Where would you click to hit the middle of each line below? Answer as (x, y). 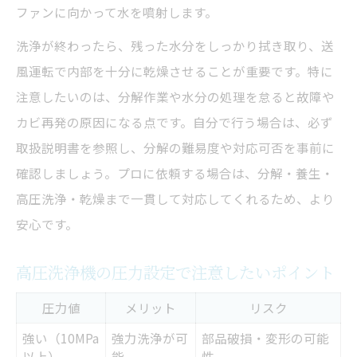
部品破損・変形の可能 (265, 338)
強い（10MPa (61, 338)
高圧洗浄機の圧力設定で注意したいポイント (175, 273)
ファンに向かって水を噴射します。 (117, 12)
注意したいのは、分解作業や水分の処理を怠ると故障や (175, 97)
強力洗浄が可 (150, 338)
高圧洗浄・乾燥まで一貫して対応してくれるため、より (175, 199)
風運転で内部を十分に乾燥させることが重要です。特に (175, 71)
